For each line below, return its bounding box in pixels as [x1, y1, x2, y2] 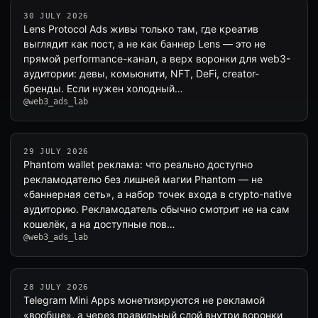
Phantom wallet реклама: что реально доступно [23, 158, 253, 170]
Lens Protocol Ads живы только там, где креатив [23, 23, 258, 35]
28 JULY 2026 [23, 283, 89, 292]
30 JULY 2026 [23, 11, 89, 21]
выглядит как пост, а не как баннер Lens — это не [23, 38, 265, 50]
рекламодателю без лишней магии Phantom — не [23, 173, 263, 185]
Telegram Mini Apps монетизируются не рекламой [23, 294, 265, 306]
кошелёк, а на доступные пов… [23, 218, 175, 230]
